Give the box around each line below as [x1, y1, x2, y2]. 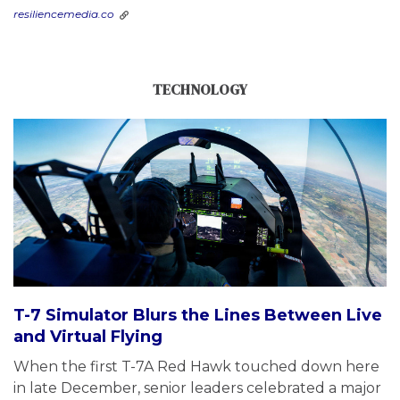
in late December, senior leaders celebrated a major [13, 379, 381, 396]
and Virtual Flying [13, 326, 162, 346]
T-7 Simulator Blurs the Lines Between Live [13, 304, 382, 325]
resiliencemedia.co [13, 6, 114, 21]
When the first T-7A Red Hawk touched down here [13, 357, 379, 375]
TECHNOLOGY [153, 79, 247, 99]
